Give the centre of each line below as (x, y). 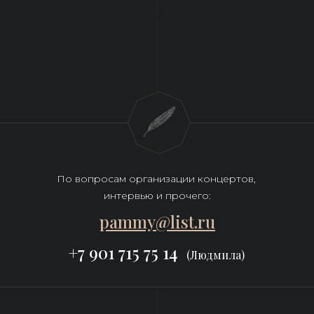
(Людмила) (216, 255)
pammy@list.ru (157, 221)
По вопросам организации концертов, (156, 179)
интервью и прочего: (157, 196)
